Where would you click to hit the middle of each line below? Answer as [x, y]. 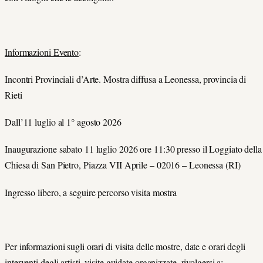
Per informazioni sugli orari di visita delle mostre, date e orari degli [125, 246]
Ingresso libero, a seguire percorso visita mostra [91, 192]
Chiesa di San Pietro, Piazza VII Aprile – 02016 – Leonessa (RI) [123, 165]
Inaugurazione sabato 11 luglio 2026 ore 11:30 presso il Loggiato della [133, 149]
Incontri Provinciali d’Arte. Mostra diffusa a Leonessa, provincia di [126, 79]
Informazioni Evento [42, 52]
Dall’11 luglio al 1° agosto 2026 [63, 122]
